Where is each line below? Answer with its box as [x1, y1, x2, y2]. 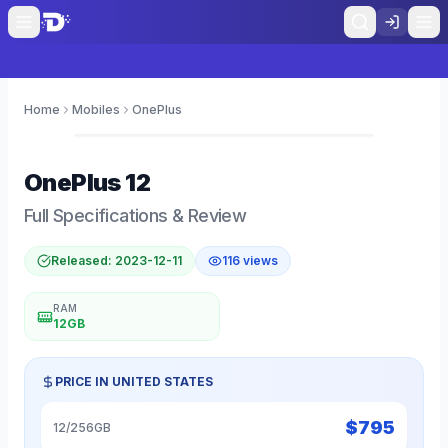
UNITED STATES [112, 374, 213, 389]
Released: [51, 253, 115, 268]
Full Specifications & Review [24, 205, 247, 226]
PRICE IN [55, 374, 112, 389]
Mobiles [72, 102, 120, 117]
